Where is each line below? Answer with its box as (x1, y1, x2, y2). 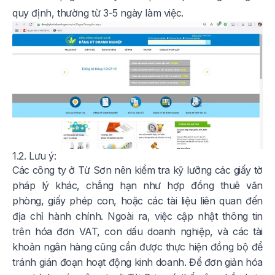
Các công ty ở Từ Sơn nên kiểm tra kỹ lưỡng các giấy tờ (12, 164, 263, 177)
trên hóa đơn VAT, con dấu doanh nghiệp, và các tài (12, 225, 263, 238)
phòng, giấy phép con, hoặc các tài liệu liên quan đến (12, 195, 263, 207)
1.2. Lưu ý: (12, 150, 56, 163)
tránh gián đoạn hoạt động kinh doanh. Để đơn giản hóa (12, 256, 263, 269)
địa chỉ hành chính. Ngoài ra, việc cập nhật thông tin (12, 210, 263, 223)
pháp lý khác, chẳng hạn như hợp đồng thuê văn (12, 179, 263, 192)
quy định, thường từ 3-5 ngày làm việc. (12, 7, 184, 19)
